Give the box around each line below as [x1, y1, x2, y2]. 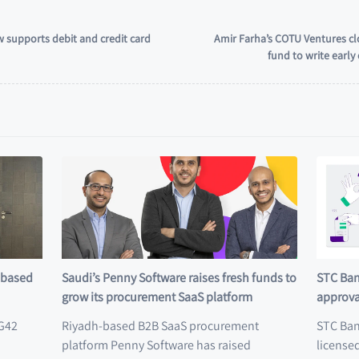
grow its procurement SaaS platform [62, 288, 253, 306]
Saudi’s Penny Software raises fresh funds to [62, 269, 297, 287]
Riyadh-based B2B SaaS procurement [62, 317, 260, 335]
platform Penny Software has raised [62, 337, 252, 354]
